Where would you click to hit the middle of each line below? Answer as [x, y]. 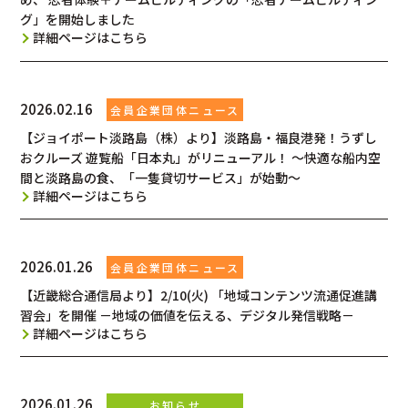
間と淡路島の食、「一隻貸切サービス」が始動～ [161, 177]
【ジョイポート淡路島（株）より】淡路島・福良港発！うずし [199, 137]
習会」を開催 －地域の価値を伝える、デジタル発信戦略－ [188, 315]
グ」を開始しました [78, 20]
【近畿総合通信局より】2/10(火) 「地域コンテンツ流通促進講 [199, 295]
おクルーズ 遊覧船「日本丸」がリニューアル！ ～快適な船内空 [201, 157]
